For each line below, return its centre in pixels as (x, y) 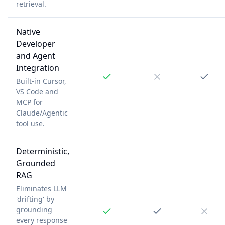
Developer (36, 43)
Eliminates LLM (41, 188)
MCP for (29, 102)
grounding (34, 209)
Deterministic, (43, 151)
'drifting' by (35, 199)
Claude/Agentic (42, 113)
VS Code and (37, 91)
